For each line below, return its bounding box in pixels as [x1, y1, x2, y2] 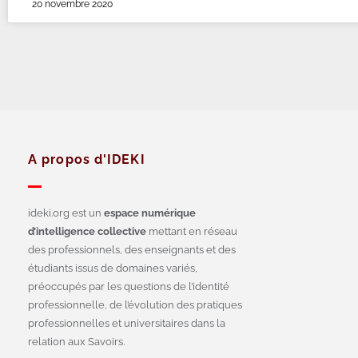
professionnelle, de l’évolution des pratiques [28, 299, 242, 312]
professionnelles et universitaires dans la [28, 317, 225, 330]
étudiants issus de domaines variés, [28, 262, 197, 275]
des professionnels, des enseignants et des [28, 244, 236, 257]
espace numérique [101, 207, 196, 220]
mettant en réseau [146, 225, 237, 238]
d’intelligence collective [28, 225, 146, 238]
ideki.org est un [28, 207, 101, 220]
